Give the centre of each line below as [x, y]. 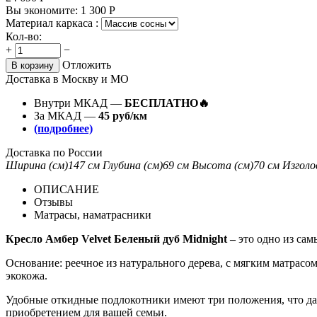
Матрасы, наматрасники [93, 214]
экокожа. [27, 275]
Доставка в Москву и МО [67, 79]
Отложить [87, 64]
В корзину [33, 65]
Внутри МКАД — [79, 103]
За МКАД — [66, 115]
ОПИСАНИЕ [67, 189]
